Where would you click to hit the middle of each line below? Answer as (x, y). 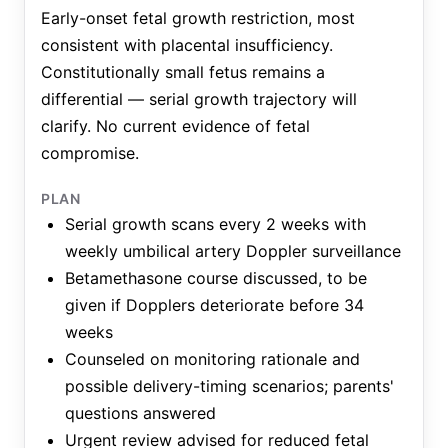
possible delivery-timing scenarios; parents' (229, 386)
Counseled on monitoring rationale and (212, 359)
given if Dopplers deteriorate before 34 (214, 305)
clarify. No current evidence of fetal (175, 126)
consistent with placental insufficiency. (187, 45)
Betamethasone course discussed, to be (216, 278)
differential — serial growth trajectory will (199, 99)
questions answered (140, 413)
